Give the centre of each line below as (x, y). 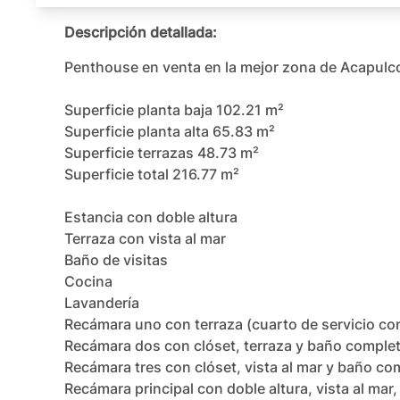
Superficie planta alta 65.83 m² (170, 131)
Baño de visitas (116, 260)
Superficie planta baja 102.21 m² (174, 110)
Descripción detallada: (141, 32)
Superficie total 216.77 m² (152, 174)
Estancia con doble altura (151, 217)
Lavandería (102, 303)
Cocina (88, 281)
